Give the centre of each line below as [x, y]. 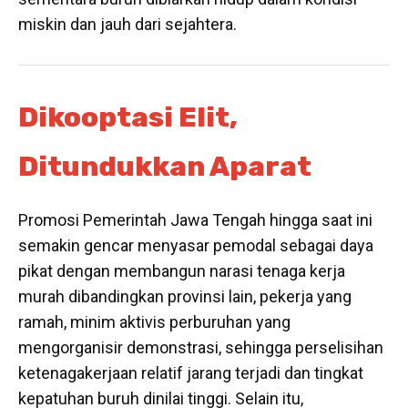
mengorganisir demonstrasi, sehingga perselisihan [201, 348]
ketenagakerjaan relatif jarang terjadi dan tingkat [191, 373]
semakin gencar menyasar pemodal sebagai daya [196, 246]
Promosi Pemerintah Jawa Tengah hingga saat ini [195, 220]
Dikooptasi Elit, [128, 118]
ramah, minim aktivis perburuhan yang [154, 322]
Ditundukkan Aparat [165, 167]
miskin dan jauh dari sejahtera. [127, 25]
